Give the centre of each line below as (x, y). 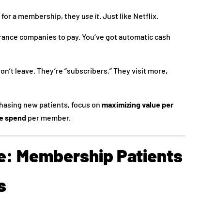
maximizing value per (138, 104)
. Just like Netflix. (129, 15)
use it (91, 15)
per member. (49, 117)
